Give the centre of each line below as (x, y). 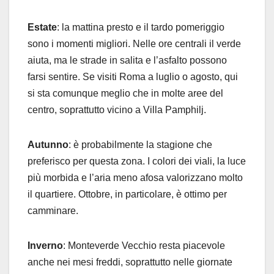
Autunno (48, 145)
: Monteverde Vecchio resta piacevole (144, 246)
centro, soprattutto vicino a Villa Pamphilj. (117, 110)
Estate (42, 28)
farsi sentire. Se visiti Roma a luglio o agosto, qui (133, 77)
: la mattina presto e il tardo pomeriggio (141, 28)
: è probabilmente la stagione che (140, 145)
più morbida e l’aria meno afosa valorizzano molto (135, 178)
